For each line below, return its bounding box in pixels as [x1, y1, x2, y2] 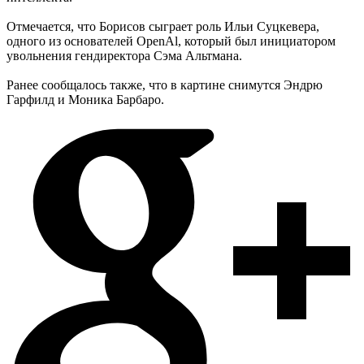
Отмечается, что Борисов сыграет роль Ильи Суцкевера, [6, 19, 319, 34]
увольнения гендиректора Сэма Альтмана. [6, 49, 242, 63]
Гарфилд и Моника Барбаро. [6, 93, 164, 107]
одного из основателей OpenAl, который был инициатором [6, 34, 336, 49]
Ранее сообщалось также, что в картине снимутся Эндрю [6, 78, 323, 93]
